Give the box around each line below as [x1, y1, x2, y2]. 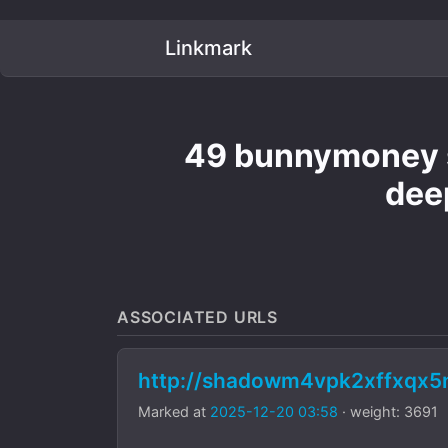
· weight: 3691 [338, 403, 438, 420]
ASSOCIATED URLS [117, 307, 278, 327]
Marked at [138, 403, 210, 420]
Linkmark [160, 36, 252, 60]
